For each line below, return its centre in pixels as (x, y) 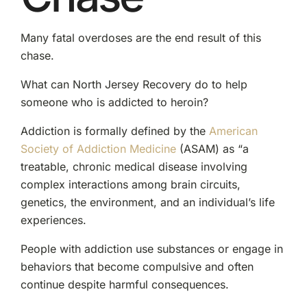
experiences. (53, 220)
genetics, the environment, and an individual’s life (147, 202)
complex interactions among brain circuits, (130, 184)
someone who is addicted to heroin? (114, 102)
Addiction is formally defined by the (114, 131)
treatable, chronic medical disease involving (134, 166)
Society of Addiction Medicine (98, 148)
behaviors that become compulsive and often (137, 266)
